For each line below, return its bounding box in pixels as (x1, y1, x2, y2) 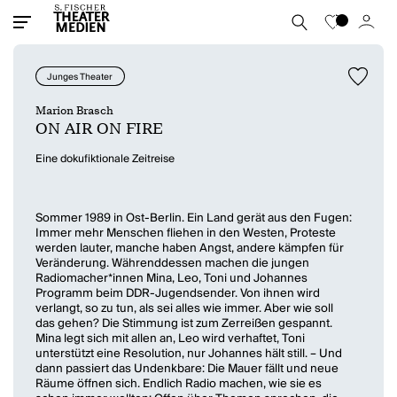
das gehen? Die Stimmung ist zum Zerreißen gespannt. (35, 314, 333, 334)
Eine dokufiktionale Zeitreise (35, 150, 175, 169)
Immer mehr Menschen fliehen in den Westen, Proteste (35, 223, 337, 244)
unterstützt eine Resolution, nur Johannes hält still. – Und (35, 344, 343, 364)
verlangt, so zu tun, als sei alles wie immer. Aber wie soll (35, 299, 334, 319)
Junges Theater (47, 69, 113, 86)
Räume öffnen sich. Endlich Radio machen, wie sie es (35, 374, 323, 394)
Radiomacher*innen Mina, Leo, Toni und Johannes (35, 269, 308, 289)
